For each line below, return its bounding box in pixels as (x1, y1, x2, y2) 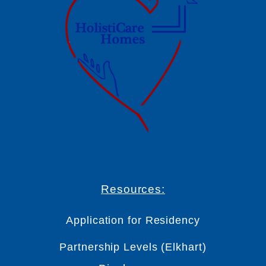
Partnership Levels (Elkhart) (59, 240, 207, 253)
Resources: (101, 182, 165, 195)
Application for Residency (66, 214, 200, 226)
